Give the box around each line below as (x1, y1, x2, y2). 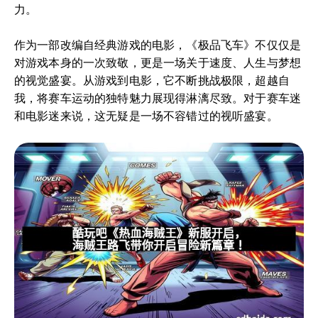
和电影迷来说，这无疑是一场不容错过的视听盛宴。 (14, 109, 278, 122)
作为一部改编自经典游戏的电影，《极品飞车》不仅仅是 (14, 38, 302, 51)
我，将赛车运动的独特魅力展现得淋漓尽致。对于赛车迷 (14, 92, 302, 104)
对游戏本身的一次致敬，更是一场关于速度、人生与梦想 (14, 56, 302, 69)
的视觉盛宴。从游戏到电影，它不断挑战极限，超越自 (14, 74, 290, 87)
